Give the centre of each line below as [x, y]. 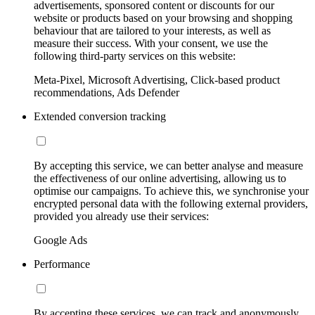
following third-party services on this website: [135, 56]
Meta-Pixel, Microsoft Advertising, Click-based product [157, 79]
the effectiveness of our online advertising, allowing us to [160, 178]
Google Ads [60, 240]
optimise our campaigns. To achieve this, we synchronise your [171, 191]
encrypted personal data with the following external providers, [171, 203]
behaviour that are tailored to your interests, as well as [152, 30]
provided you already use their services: [121, 216]
